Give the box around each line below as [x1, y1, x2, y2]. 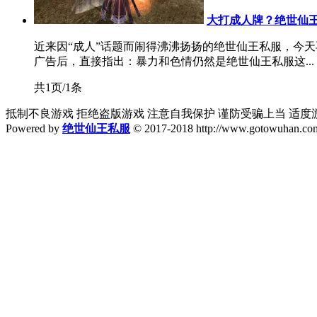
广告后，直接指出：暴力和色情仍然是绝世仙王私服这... [34, 55, 314, 67]
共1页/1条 [34, 81, 82, 93]
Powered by [6, 122, 62, 134]
